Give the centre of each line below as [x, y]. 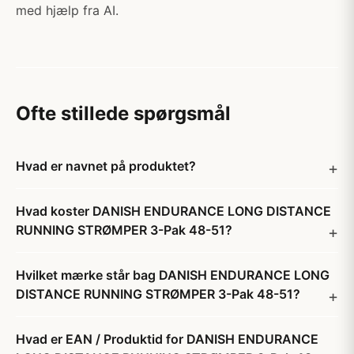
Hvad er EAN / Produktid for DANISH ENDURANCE [167, 339]
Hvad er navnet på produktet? [106, 166]
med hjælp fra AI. [67, 10]
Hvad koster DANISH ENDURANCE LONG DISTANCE [173, 211]
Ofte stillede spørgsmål [123, 113]
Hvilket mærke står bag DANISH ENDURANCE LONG [173, 275]
